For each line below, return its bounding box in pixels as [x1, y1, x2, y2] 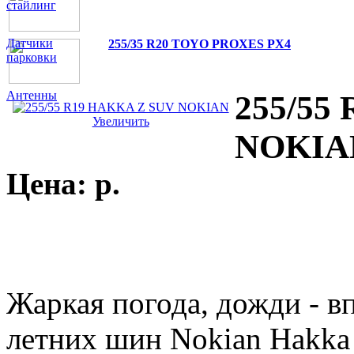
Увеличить [92, 115, 149, 129]
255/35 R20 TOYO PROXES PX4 [108, 37, 291, 51]
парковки [6, 51, 57, 65]
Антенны [6, 88, 57, 103]
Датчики [6, 36, 53, 51]
